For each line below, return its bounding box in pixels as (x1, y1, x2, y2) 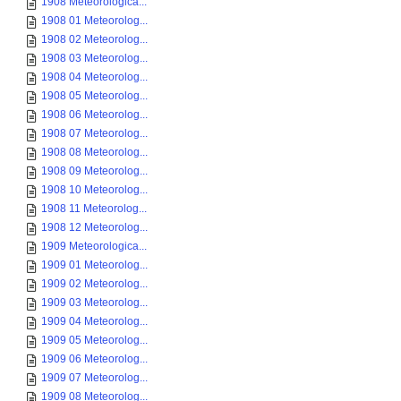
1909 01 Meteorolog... (41, 259, 148, 271)
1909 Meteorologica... (41, 240, 147, 252)
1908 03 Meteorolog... (41, 52, 148, 64)
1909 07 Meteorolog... (41, 371, 148, 384)
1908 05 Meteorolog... (41, 90, 148, 102)
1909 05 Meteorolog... (41, 334, 148, 346)
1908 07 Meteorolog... (41, 127, 148, 140)
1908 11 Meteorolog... (41, 202, 147, 215)
